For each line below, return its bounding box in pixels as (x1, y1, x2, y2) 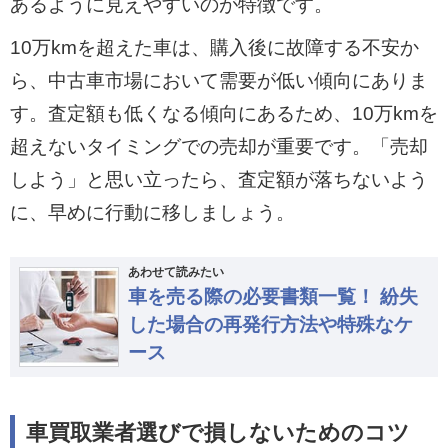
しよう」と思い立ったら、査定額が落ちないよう (9, 168, 428, 190)
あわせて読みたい (127, 264, 224, 279)
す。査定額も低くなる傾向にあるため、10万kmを (9, 102, 438, 124)
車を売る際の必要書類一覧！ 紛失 (127, 285, 418, 307)
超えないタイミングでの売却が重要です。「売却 (9, 135, 428, 157)
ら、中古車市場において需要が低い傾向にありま (9, 69, 428, 91)
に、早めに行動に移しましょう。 (9, 201, 295, 223)
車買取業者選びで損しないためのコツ (26, 421, 411, 446)
